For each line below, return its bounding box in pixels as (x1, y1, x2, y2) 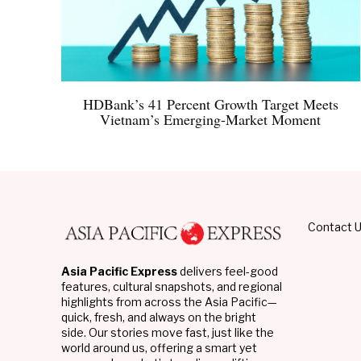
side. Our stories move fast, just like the (61, 325, 274, 339)
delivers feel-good (177, 263, 278, 278)
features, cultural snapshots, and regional (61, 279, 282, 293)
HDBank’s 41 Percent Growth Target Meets (82, 93, 338, 114)
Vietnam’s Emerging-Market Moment (100, 109, 322, 129)
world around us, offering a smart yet (61, 340, 257, 355)
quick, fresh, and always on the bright (61, 309, 256, 324)
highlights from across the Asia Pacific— (61, 294, 277, 309)
